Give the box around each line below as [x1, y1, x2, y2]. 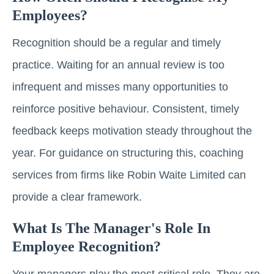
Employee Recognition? [12, 239, 161, 255]
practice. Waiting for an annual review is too [12, 59, 224, 72]
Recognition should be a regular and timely [12, 37, 221, 50]
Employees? [12, 7, 87, 24]
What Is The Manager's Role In [12, 220, 210, 237]
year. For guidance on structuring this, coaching [12, 147, 243, 160]
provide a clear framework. [12, 191, 142, 204]
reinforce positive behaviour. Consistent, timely [12, 103, 239, 116]
